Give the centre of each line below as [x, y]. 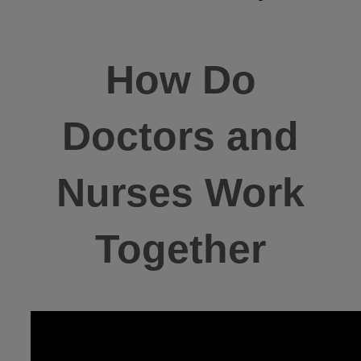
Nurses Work [180, 193]
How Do [180, 80]
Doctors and [180, 137]
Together [180, 249]
